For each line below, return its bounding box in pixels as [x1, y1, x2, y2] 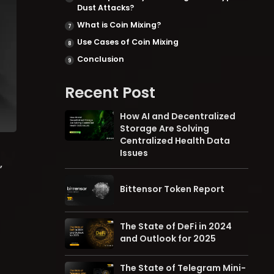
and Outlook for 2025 [120, 232, 218, 245]
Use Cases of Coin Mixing [77, 37, 180, 47]
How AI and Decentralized [120, 110, 235, 122]
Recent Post [65, 82, 155, 103]
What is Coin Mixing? [77, 20, 161, 30]
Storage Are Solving [120, 122, 209, 135]
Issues [120, 147, 148, 159]
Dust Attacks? [77, 2, 134, 13]
